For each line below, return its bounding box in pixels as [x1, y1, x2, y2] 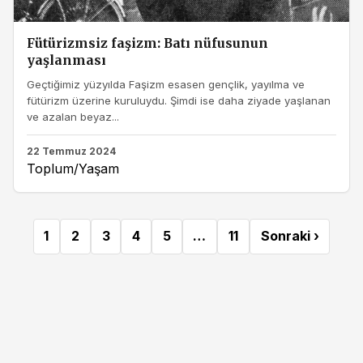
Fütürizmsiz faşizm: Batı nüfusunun [27, 35, 268, 51]
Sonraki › [260, 228, 319, 245]
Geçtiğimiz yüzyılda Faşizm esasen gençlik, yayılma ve [27, 78, 305, 92]
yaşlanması [27, 52, 106, 68]
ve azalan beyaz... [27, 110, 119, 124]
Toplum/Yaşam [27, 160, 119, 177]
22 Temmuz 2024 [27, 144, 116, 157]
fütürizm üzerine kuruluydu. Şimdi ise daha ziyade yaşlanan [27, 94, 331, 108]
